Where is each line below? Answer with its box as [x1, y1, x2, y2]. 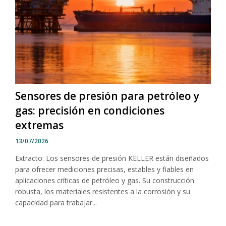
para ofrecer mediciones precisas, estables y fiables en [15, 164, 194, 174]
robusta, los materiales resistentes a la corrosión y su [15, 186, 190, 196]
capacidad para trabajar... [15, 197, 97, 207]
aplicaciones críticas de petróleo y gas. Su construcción [15, 175, 194, 185]
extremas [15, 118, 64, 132]
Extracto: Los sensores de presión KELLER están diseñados [15, 153, 209, 163]
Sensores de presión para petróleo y [15, 88, 199, 103]
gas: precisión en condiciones [15, 103, 164, 118]
